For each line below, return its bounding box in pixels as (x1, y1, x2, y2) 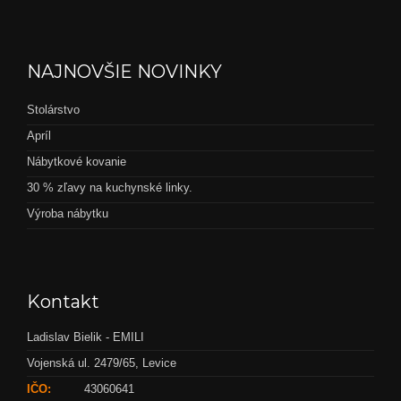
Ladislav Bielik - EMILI (27, 330, 144, 344)
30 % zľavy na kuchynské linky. (27, 181, 192, 194)
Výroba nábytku (27, 207, 108, 220)
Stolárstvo (27, 103, 80, 116)
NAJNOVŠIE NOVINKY (27, 61, 222, 82)
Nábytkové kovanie (27, 155, 126, 168)
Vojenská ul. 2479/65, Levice (27, 356, 176, 370)
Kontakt (27, 291, 99, 312)
